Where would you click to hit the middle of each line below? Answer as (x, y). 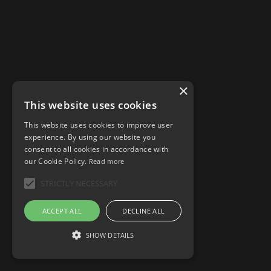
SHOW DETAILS (110, 235)
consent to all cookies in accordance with (96, 149)
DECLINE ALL (144, 211)
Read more (106, 161)
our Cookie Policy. (56, 161)
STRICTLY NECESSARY (79, 183)
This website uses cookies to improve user (99, 125)
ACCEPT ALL (62, 211)
